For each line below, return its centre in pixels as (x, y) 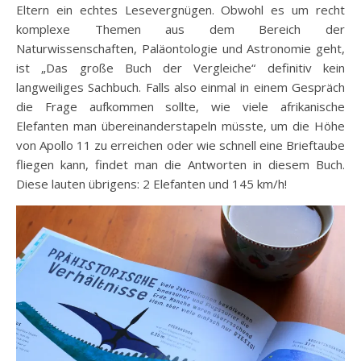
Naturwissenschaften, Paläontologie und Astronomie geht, (180, 48)
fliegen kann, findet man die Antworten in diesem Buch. (180, 164)
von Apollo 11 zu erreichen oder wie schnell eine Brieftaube (180, 145)
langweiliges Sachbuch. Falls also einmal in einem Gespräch (180, 87)
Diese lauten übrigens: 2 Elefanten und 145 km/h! (151, 183)
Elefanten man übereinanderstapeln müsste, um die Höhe (180, 125)
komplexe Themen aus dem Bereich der (180, 29)
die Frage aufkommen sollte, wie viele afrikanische (180, 106)
